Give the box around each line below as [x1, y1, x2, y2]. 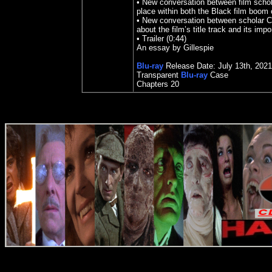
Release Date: [163, 61, 216, 70]
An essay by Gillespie [137, 43, 214, 52]
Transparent [137, 70, 178, 80]
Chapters [137, 80, 171, 89]
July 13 [216, 61, 243, 70]
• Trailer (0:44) [137, 34, 186, 43]
